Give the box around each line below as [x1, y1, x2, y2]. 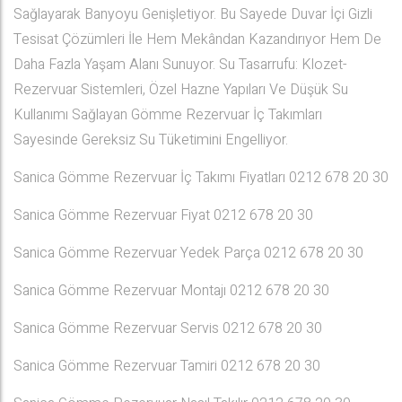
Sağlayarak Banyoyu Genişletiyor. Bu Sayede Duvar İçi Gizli [13, 4, 372, 25]
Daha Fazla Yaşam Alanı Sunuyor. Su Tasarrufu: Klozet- [13, 54, 347, 75]
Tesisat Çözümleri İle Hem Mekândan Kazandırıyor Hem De [13, 29, 381, 50]
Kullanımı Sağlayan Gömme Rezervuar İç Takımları [13, 104, 322, 126]
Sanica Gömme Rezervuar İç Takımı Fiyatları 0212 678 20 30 [13, 167, 389, 188]
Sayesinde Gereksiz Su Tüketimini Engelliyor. [13, 129, 288, 151]
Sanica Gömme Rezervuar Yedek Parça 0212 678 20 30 [13, 242, 363, 264]
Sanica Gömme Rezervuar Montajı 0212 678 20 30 [13, 280, 329, 301]
